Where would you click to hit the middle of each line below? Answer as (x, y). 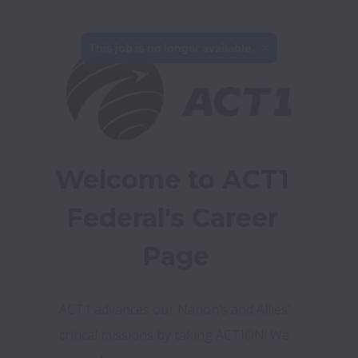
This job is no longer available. (171, 48)
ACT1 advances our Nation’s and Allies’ (174, 309)
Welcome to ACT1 (172, 179)
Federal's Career (172, 218)
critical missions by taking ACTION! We (174, 335)
